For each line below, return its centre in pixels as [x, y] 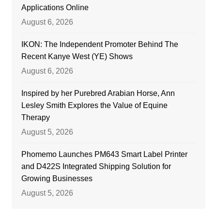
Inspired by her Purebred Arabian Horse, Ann [98, 93]
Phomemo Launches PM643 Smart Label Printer [104, 154]
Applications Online [55, 7]
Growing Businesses [57, 178]
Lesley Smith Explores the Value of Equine [94, 105]
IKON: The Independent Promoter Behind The [100, 44]
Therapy [35, 117]
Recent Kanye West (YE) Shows [77, 56]
